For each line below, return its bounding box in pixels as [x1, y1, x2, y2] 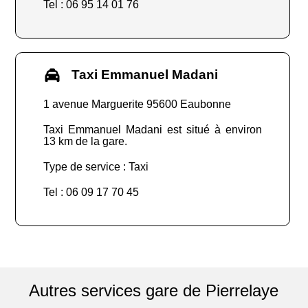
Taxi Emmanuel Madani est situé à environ [43, 124, 263, 136]
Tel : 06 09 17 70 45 [43, 186, 140, 199]
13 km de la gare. [43, 135, 128, 148]
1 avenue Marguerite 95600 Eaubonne [43, 98, 232, 111]
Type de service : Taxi [43, 161, 149, 173]
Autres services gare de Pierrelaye [29, 281, 279, 300]
